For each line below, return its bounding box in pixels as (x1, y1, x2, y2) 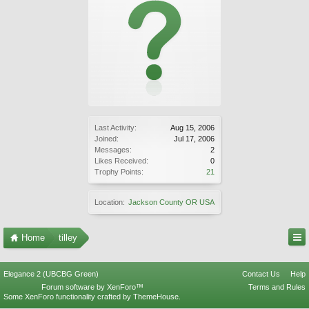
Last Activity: (94, 123, 137, 132)
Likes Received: (94, 157, 148, 165)
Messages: (94, 146, 132, 154)
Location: (94, 198, 125, 206)
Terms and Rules (248, 283, 306, 291)
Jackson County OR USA (128, 198, 215, 206)
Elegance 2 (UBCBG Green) (3, 270, 99, 278)
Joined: (94, 134, 119, 143)
